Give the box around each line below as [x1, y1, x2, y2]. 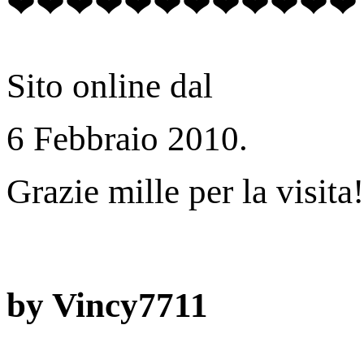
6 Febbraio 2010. [6, 119, 248, 158]
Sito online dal [6, 67, 213, 106]
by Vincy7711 [6, 286, 208, 325]
